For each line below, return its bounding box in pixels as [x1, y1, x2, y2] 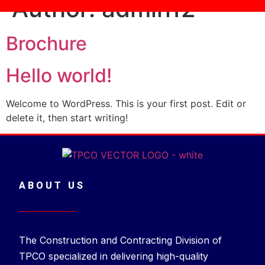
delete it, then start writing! [6, 112, 128, 124]
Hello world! [6, 64, 112, 88]
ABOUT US [19, 180, 85, 192]
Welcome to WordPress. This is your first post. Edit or [6, 98, 246, 110]
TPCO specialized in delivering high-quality [19, 250, 208, 263]
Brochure [6, 32, 87, 56]
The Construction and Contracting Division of [19, 234, 222, 247]
